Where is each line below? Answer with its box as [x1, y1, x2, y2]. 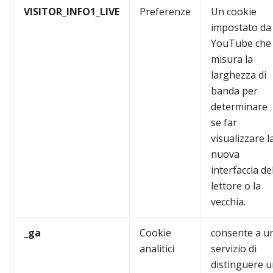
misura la [211, 52, 253, 66]
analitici [140, 242, 175, 255]
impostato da [211, 21, 272, 34]
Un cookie [211, 5, 257, 18]
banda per [211, 84, 258, 97]
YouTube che [211, 37, 272, 50]
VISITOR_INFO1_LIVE [24, 5, 120, 18]
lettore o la [211, 179, 261, 193]
